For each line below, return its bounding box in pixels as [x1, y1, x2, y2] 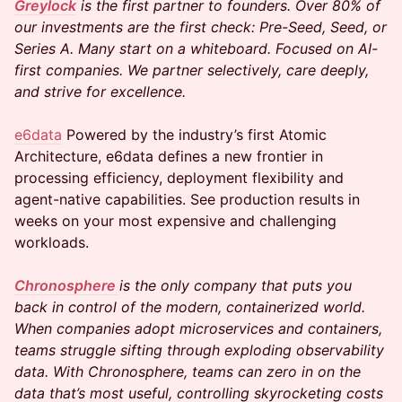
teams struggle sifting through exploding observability [14, 341, 384, 359]
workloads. [14, 233, 89, 251]
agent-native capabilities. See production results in [14, 190, 360, 208]
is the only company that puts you [119, 276, 352, 294]
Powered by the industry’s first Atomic [62, 126, 327, 144]
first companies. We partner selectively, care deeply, [14, 61, 369, 79]
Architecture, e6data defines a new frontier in [14, 147, 323, 165]
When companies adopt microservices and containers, [14, 319, 382, 337]
